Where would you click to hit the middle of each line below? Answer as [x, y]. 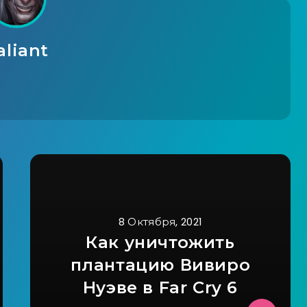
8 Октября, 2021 [160, 222]
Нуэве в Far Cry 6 [160, 287]
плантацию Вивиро [160, 265]
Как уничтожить [160, 242]
